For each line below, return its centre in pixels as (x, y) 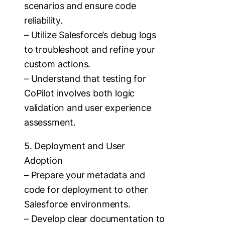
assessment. (50, 122)
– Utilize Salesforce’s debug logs (90, 35)
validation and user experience (88, 107)
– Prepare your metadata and (85, 175)
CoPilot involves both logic (80, 93)
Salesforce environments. (77, 204)
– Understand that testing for (85, 78)
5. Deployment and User (75, 146)
